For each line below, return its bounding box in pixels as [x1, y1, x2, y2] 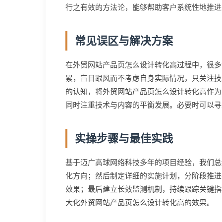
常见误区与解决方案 [75, 35, 173, 47]
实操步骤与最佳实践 [75, 132, 173, 145]
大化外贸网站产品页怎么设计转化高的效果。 [65, 198, 214, 207]
